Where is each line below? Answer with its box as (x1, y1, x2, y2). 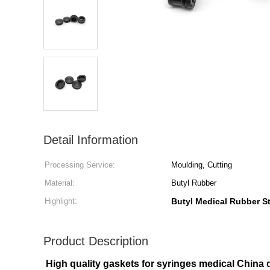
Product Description (43, 234, 148, 248)
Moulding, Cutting (171, 160, 232, 169)
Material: (45, 178, 75, 187)
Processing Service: (45, 160, 115, 169)
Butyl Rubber (171, 178, 216, 187)
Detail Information (43, 133, 138, 146)
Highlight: (45, 196, 77, 206)
